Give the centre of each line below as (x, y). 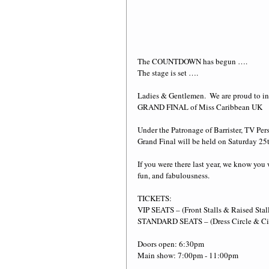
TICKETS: (155, 198)
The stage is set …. (168, 73)
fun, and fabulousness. (174, 176)
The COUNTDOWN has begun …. (192, 62)
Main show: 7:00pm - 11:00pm (188, 255)
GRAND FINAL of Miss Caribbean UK (200, 107)
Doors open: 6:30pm (171, 244)
